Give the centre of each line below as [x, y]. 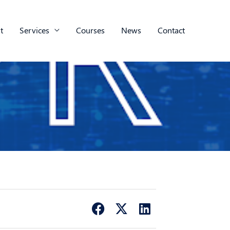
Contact [171, 30]
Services [34, 30]
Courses [90, 30]
